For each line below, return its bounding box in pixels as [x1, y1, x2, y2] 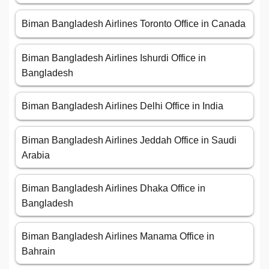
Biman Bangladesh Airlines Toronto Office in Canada [22, 19, 246, 29]
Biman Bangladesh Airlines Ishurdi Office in [22, 53, 206, 64]
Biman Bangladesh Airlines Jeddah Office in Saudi [22, 135, 237, 146]
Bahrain [22, 246, 55, 257]
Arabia [22, 150, 50, 161]
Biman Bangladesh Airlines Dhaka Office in [22, 183, 205, 194]
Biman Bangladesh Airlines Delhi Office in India [22, 101, 223, 112]
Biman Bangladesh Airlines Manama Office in [22, 231, 214, 242]
